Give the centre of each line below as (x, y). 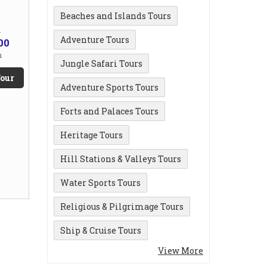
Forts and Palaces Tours (109, 111)
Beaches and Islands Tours (116, 15)
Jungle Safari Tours (101, 63)
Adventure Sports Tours (109, 87)
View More (181, 250)
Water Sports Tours (100, 182)
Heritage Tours (91, 135)
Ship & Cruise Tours (101, 230)
